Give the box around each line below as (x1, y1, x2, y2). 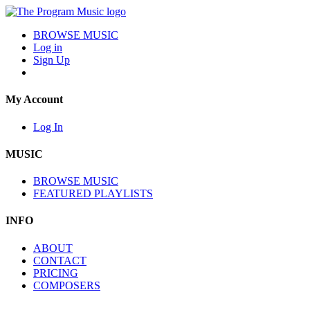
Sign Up (33, 54, 70, 66)
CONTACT (33, 254, 86, 266)
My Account (6, 93, 63, 106)
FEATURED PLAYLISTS (33, 188, 153, 200)
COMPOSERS (33, 279, 100, 291)
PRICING (33, 266, 78, 279)
